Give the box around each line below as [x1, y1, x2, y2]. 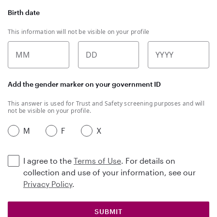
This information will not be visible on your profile [8, 28, 150, 36]
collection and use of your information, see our [23, 168, 196, 177]
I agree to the [23, 156, 74, 165]
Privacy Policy [23, 179, 72, 188]
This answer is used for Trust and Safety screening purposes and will [8, 99, 205, 108]
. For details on [121, 156, 175, 165]
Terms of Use [74, 156, 121, 165]
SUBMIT [94, 207, 123, 216]
